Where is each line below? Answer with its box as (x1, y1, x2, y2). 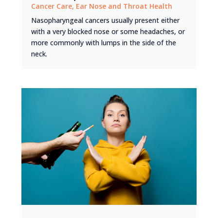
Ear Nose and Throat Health (75, 1, 172, 11)
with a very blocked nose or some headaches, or (31, 26, 185, 36)
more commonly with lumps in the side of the (31, 37, 176, 47)
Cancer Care (31, 1, 72, 11)
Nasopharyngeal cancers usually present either (31, 15, 180, 25)
